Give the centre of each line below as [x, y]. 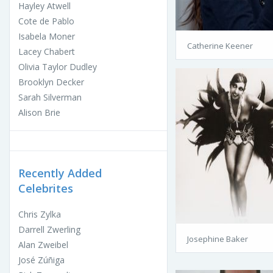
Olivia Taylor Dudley [58, 67]
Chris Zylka [40, 214]
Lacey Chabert [47, 52]
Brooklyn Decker [51, 82]
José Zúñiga [41, 260]
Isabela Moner [47, 37]
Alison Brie [39, 113]
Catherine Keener [220, 46]
